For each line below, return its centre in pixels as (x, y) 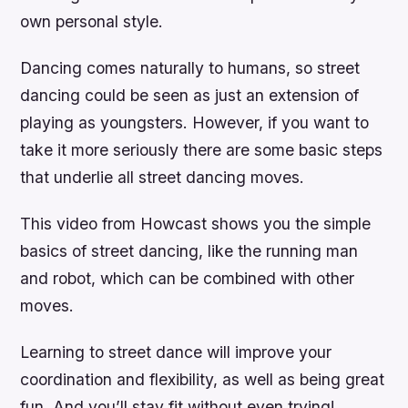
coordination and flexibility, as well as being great (203, 380)
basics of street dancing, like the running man (189, 250)
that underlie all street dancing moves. (163, 177)
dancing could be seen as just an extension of (190, 95)
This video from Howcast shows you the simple (196, 223)
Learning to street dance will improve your (176, 352)
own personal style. (92, 21)
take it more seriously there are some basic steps (202, 149)
